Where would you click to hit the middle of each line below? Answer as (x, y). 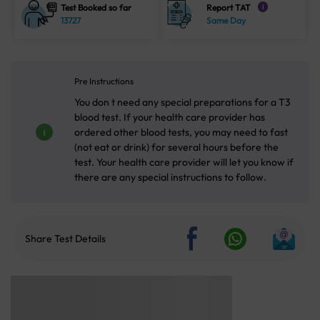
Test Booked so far (96, 8)
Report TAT (229, 8)
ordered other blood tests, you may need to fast (181, 132)
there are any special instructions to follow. (170, 177)
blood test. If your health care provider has (170, 117)
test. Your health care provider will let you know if (184, 162)
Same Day (226, 21)
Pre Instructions (104, 81)
